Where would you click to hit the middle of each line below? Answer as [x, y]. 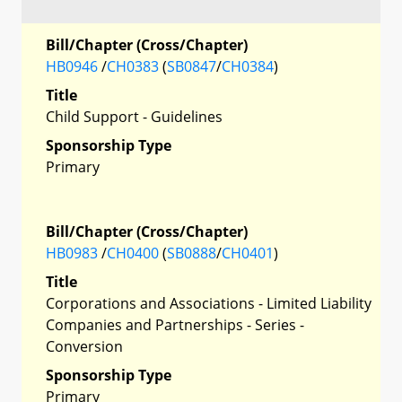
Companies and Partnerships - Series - [175, 324]
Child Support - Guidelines [134, 116]
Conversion [84, 346]
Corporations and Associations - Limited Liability [209, 303]
